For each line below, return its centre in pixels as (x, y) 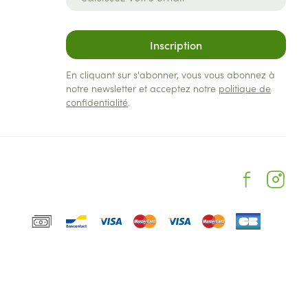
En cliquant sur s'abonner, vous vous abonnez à (171, 74)
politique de (245, 88)
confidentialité (97, 102)
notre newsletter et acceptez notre (143, 88)
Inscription (176, 45)
